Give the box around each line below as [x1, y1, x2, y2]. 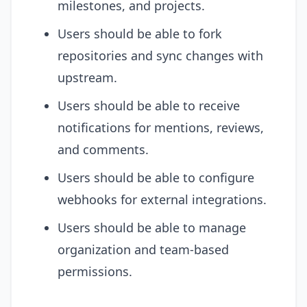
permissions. [58, 263, 132, 280]
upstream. [58, 69, 117, 86]
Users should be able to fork [58, 25, 222, 42]
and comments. [58, 141, 149, 158]
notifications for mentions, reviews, [58, 119, 264, 136]
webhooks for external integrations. [58, 191, 267, 208]
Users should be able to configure [58, 169, 254, 186]
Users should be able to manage [58, 219, 246, 236]
